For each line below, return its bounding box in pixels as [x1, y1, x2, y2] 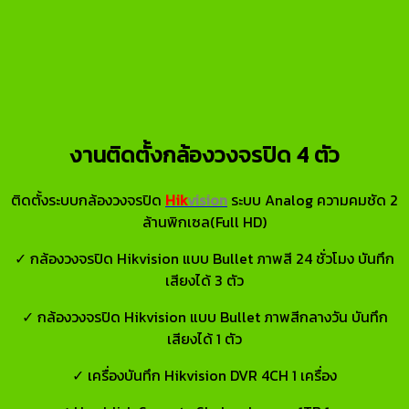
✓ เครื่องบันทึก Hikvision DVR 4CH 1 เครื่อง [72, 363, 337, 386]
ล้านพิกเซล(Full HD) [142, 210, 267, 233]
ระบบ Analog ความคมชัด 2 [227, 188, 398, 211]
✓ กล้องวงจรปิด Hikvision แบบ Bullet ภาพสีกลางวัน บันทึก [21, 305, 388, 328]
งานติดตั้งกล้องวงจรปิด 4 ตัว [69, 138, 340, 171]
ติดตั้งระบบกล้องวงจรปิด [11, 188, 165, 211]
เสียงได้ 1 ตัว [167, 327, 242, 350]
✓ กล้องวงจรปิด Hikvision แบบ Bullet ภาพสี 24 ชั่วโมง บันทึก [15, 246, 394, 269]
